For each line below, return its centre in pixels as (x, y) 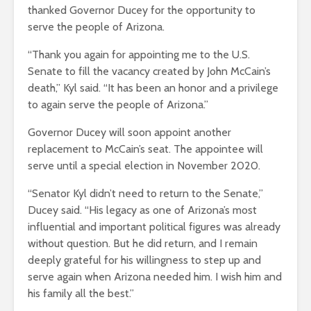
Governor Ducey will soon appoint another (129, 133)
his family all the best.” (81, 294)
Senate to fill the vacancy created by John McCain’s (149, 72)
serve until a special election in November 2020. (144, 166)
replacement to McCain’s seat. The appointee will (145, 149)
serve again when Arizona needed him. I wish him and (155, 277)
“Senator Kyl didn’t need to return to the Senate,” (145, 194)
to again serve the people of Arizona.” (118, 105)
